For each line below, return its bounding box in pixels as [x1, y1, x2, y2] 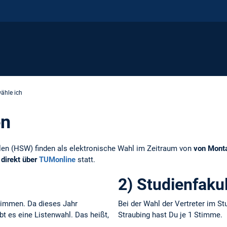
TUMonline [39, 155, 75, 164]
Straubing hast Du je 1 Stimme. [118, 210, 222, 220]
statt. [78, 155, 95, 164]
